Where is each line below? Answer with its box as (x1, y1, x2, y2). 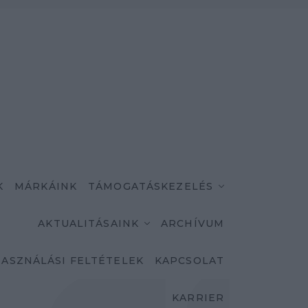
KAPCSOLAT (154, 254, 224, 267)
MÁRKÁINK (14, 180, 78, 192)
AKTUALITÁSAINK (38, 217, 140, 230)
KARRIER (172, 291, 224, 304)
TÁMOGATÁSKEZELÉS (88, 180, 213, 192)
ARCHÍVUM (161, 217, 224, 230)
